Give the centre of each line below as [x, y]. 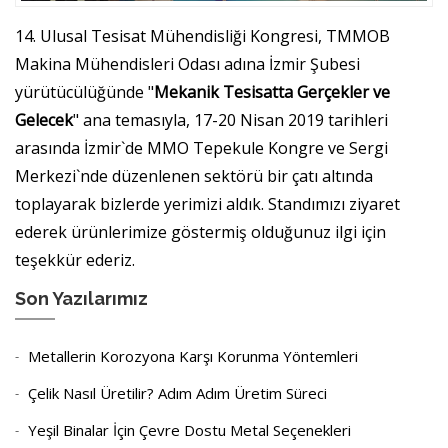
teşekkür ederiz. [75, 259]
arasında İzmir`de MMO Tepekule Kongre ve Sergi [201, 147]
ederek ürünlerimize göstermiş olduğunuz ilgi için [200, 231]
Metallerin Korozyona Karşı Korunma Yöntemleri [193, 355]
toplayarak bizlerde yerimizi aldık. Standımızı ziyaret [207, 203]
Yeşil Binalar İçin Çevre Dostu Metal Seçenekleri [189, 429]
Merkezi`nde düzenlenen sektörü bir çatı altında [194, 175]
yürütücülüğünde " [84, 91]
